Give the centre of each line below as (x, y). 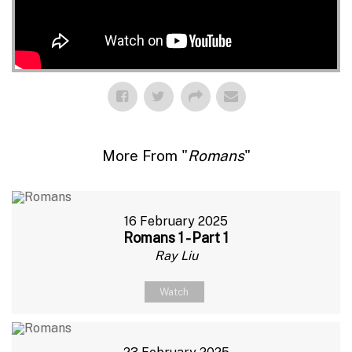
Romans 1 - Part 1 (176, 237)
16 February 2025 (176, 221)
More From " (145, 155)
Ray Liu (176, 255)
